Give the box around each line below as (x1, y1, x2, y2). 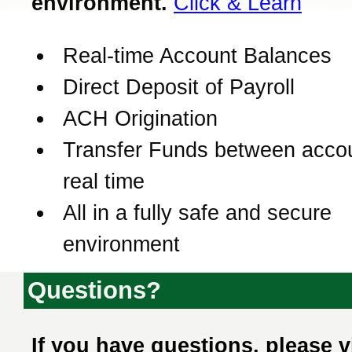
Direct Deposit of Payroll (63, 75, 295, 99)
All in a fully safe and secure (63, 200, 332, 225)
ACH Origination (63, 106, 218, 130)
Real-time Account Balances (63, 43, 332, 68)
